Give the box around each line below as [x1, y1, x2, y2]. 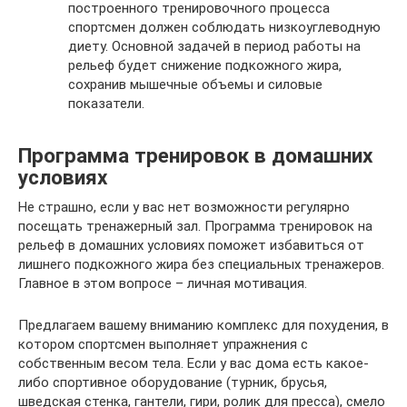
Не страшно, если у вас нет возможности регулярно [18, 199, 350, 215]
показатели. [68, 95, 144, 112]
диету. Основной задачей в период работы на [68, 38, 361, 55]
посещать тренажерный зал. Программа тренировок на [18, 218, 372, 234]
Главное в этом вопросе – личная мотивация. [18, 275, 307, 292]
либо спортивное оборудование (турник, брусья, [18, 374, 327, 391]
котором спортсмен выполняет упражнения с [18, 336, 308, 352]
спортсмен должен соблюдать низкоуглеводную [68, 19, 381, 35]
